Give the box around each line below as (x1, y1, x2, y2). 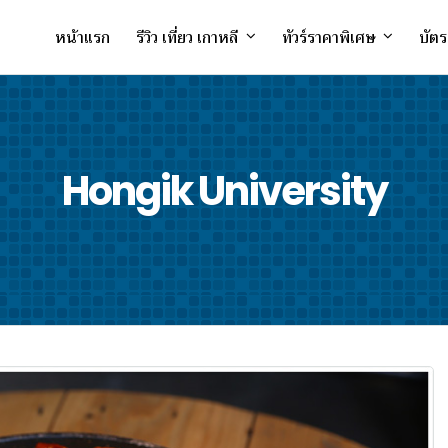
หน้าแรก (55, 25, 110, 51)
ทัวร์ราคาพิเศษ (282, 25, 375, 51)
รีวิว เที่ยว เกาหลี (136, 25, 238, 51)
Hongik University (61, 163, 387, 219)
